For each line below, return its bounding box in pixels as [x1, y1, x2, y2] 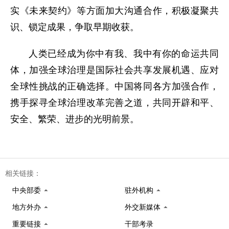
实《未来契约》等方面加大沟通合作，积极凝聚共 [10, 6, 219, 16]
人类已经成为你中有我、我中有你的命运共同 [29, 49, 219, 59]
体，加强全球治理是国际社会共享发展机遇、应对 [10, 65, 219, 75]
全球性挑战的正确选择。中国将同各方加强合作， [10, 81, 219, 91]
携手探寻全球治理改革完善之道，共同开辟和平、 [10, 98, 219, 108]
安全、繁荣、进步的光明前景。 [10, 114, 139, 124]
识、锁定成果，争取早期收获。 [10, 22, 139, 32]
